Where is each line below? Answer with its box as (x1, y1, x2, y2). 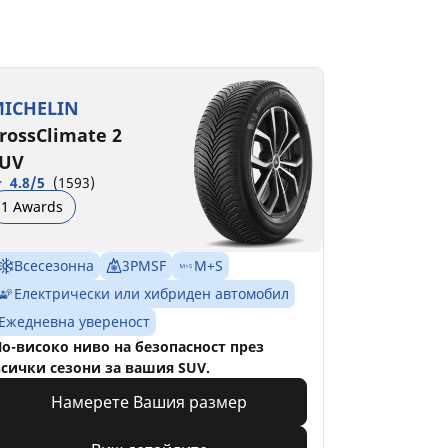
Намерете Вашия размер (51, 390, 248, 413)
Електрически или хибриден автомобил (13, 283, 289, 303)
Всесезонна (13, 255, 94, 275)
